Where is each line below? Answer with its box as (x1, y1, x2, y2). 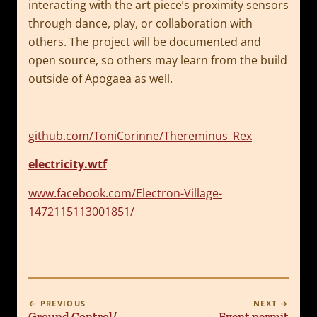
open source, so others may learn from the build (28, 52, 287, 69)
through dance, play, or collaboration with (28, 16, 253, 32)
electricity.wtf (28, 156, 107, 173)
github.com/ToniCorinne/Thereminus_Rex (28, 127, 252, 144)
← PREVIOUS (28, 298, 86, 309)
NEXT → (253, 298, 289, 309)
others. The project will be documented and (28, 34, 261, 50)
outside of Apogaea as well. (28, 71, 173, 87)
